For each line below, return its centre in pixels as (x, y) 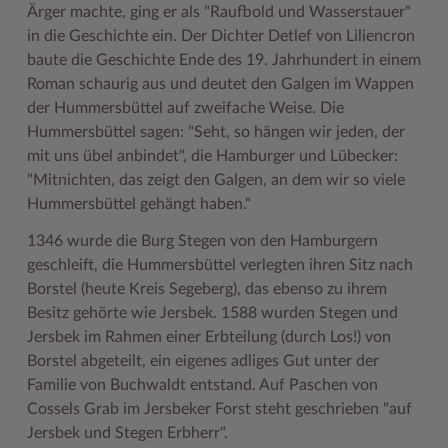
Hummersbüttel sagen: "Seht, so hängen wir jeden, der (215, 132)
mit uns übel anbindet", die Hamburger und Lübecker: (212, 156)
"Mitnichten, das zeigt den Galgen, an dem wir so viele (215, 180)
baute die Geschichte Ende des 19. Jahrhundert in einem (223, 60)
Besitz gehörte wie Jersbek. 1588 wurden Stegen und (212, 312)
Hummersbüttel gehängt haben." (138, 204)
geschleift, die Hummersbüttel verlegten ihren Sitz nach (219, 264)
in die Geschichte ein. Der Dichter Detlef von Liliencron (220, 36)
